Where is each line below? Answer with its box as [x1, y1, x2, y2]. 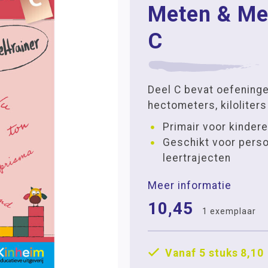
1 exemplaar [202, 206, 256, 216]
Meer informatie [147, 179, 232, 191]
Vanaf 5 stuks [165, 247, 238, 259]
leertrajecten [162, 152, 231, 164]
